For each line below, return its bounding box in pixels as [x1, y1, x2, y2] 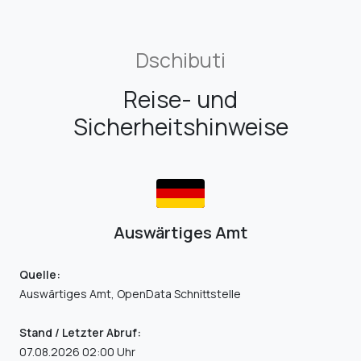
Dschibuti [135, 46, 226, 75]
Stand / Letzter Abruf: [19, 325, 141, 341]
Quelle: [19, 267, 60, 283]
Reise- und [123, 83, 238, 116]
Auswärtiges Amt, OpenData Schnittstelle [19, 286, 241, 302]
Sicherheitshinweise [73, 110, 288, 143]
